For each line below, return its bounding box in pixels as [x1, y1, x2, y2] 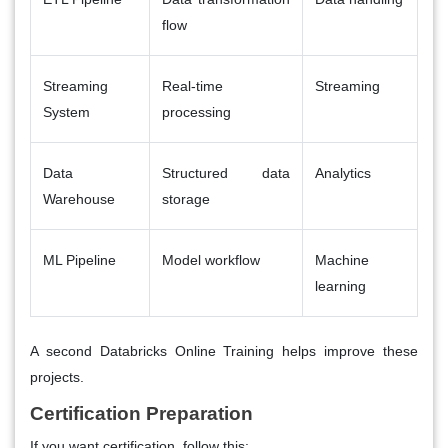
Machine [315, 251, 369, 268]
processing [162, 103, 231, 120]
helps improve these [274, 342, 419, 359]
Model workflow [162, 251, 260, 268]
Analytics [315, 164, 371, 181]
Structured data [162, 164, 290, 181]
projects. [30, 368, 84, 385]
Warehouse [43, 190, 115, 207]
